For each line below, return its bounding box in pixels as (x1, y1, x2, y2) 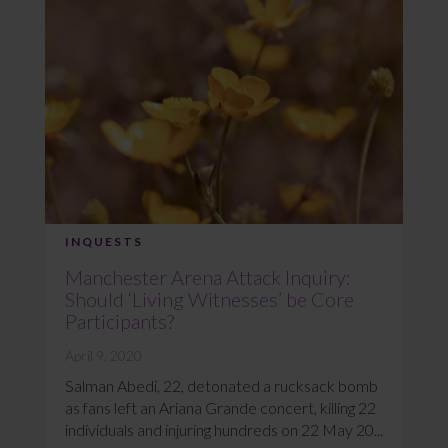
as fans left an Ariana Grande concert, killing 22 (65, 397, 376, 417)
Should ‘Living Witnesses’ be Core (65, 286, 354, 311)
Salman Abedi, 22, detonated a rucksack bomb (65, 375, 378, 395)
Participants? (65, 308, 174, 333)
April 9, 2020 (65, 346, 142, 364)
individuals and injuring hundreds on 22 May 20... (65, 419, 383, 439)
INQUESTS (65, 233, 143, 249)
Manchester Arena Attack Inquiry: (65, 264, 351, 289)
